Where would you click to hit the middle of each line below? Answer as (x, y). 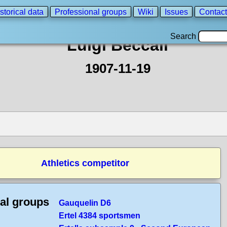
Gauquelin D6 (85, 203)
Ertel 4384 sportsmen (100, 216)
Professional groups (91, 12)
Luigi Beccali (118, 45)
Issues (176, 12)
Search (184, 36)
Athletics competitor (85, 163)
